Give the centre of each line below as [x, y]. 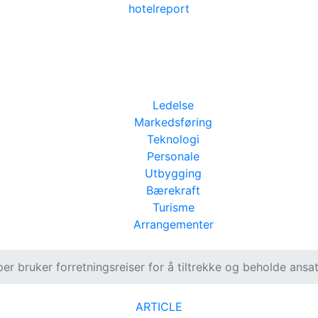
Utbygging [173, 173]
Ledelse [173, 105]
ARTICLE [159, 307]
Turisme [173, 207]
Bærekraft [173, 190]
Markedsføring [173, 122]
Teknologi [173, 139]
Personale [173, 156]
